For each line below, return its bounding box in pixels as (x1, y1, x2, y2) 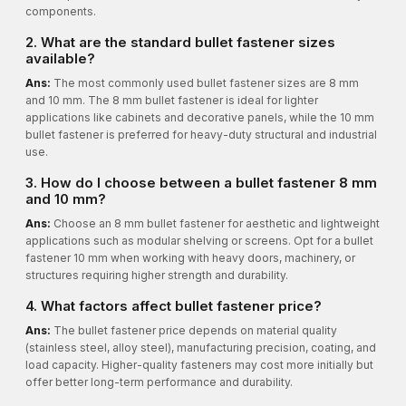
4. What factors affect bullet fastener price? (25, 297, 322, 315)
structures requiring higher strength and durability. (25, 268, 288, 283)
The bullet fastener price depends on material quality (51, 324, 337, 338)
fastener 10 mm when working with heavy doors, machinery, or (25, 251, 355, 266)
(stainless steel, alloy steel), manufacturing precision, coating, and (25, 341, 376, 355)
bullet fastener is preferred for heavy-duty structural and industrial (25, 128, 377, 142)
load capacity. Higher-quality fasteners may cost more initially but (25, 358, 373, 372)
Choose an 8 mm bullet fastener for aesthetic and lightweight (51, 217, 380, 231)
